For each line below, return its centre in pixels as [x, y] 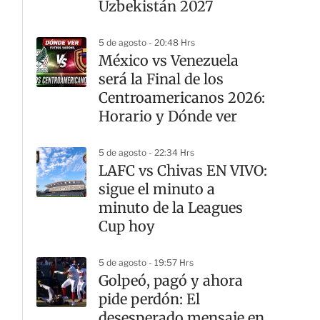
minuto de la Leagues [171, 207]
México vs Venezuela [169, 60]
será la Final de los [161, 79]
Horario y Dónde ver [168, 116]
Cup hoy [127, 226]
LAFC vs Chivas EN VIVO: [183, 170]
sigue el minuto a [157, 189]
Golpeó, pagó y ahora [171, 280]
